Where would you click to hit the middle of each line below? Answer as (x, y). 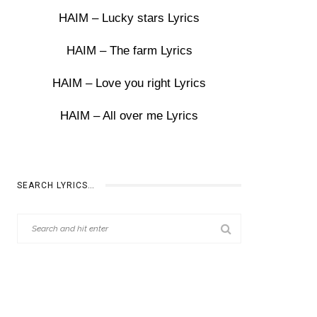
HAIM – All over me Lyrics (129, 116)
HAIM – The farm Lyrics (129, 51)
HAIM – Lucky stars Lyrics (129, 18)
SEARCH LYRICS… (56, 185)
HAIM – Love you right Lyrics (129, 83)
